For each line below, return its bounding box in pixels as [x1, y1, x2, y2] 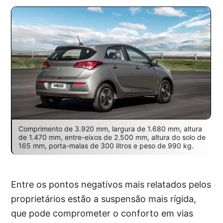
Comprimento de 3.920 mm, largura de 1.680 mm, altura [18, 124, 202, 133]
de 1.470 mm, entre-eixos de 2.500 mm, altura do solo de [18, 132, 206, 141]
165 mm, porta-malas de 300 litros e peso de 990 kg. [18, 141, 194, 150]
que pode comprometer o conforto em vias [11, 208, 194, 219]
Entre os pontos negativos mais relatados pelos [11, 179, 212, 190]
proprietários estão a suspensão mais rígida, [11, 193, 197, 204]
